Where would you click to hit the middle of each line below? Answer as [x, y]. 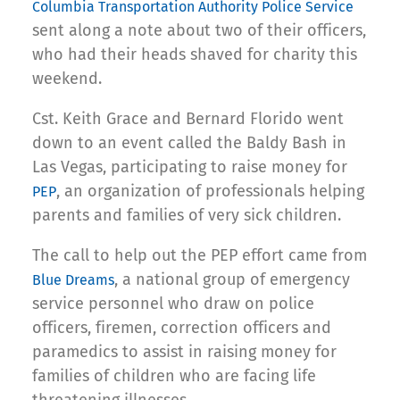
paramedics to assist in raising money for [184, 352]
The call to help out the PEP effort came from [200, 256]
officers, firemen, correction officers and [182, 328]
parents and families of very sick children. [187, 216]
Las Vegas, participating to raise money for [190, 167]
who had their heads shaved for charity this [195, 55]
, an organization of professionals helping [210, 192]
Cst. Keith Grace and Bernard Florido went [188, 119]
